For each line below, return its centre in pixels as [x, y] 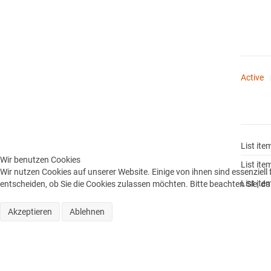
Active [253, 77]
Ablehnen [87, 212]
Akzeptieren [30, 212]
